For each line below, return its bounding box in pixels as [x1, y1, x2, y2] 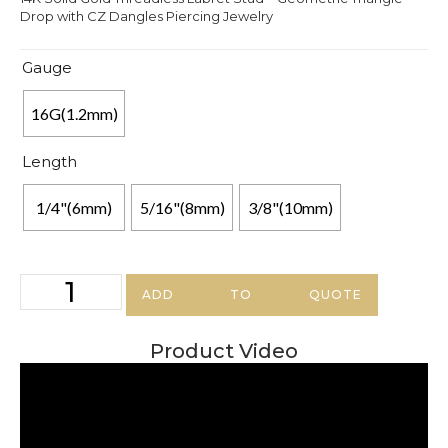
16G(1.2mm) [31, 104, 118, 124]
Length [22, 152, 77, 172]
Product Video [150, 339, 298, 364]
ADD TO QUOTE [141, 287, 363, 303]
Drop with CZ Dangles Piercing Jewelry [20, 7, 273, 24]
